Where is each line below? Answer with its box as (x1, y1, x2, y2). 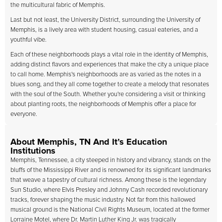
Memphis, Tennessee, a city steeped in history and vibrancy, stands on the (10, 157, 211, 164)
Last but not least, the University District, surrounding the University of (10, 17, 200, 23)
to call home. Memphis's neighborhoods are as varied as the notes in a (10, 71, 201, 78)
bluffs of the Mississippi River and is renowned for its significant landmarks (10, 167, 211, 173)
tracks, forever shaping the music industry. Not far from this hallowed (10, 197, 195, 203)
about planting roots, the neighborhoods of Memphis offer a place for (10, 101, 196, 108)
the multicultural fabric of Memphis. (10, 2, 105, 8)
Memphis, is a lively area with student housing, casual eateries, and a (10, 27, 198, 33)
